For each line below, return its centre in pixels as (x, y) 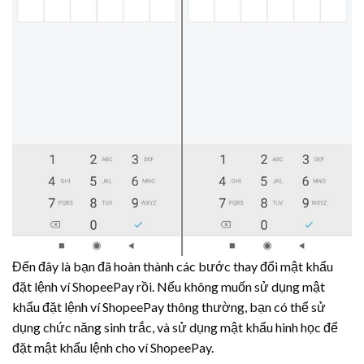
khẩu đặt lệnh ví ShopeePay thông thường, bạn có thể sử (169, 307)
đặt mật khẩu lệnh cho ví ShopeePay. (113, 348)
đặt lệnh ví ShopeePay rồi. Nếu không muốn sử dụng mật (169, 287)
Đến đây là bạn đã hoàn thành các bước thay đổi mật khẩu (173, 266)
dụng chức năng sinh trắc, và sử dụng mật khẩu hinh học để (175, 327)
